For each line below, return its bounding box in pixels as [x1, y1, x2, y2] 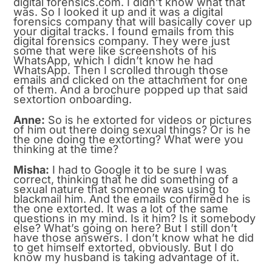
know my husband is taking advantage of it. [13, 250, 240, 263]
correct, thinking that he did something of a [13, 172, 239, 186]
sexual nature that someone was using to [13, 182, 229, 195]
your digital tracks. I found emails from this [13, 24, 235, 38]
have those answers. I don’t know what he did [13, 231, 254, 244]
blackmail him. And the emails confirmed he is [13, 192, 251, 205]
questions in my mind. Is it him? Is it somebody [13, 211, 256, 225]
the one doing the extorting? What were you [13, 132, 244, 146]
